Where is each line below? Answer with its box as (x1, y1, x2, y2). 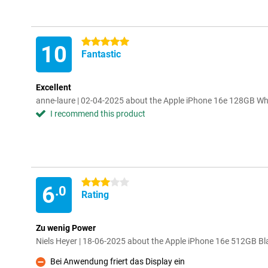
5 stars (81, 37, 107, 47)
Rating (81, 189, 109, 200)
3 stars (81, 178, 107, 187)
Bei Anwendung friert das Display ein (50, 257, 185, 266)
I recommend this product (50, 109, 145, 118)
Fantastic (81, 48, 121, 60)
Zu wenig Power (36, 223, 96, 233)
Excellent (36, 83, 71, 92)
